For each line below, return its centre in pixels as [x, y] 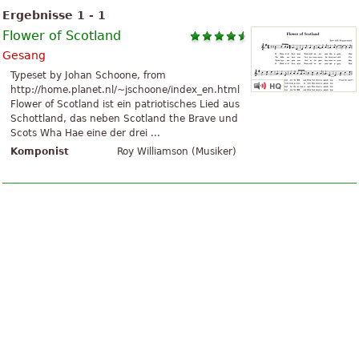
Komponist [40, 152]
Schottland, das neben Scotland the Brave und [124, 119]
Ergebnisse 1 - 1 [54, 16]
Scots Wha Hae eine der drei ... [85, 133]
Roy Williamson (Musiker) [176, 152]
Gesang [24, 56]
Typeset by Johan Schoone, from [88, 76]
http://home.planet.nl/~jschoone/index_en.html [125, 90]
